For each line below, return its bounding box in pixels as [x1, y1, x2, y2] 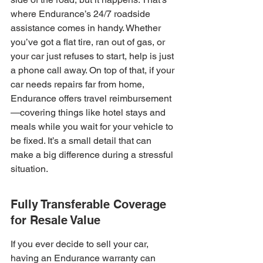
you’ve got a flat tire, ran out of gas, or [11, 36, 167, 48]
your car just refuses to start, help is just [11, 50, 176, 62]
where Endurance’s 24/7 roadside [11, 8, 153, 19]
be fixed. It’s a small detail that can [11, 135, 154, 146]
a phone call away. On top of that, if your [11, 65, 177, 76]
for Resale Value [11, 213, 100, 227]
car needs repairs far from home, [11, 79, 147, 90]
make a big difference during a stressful [11, 149, 176, 160]
